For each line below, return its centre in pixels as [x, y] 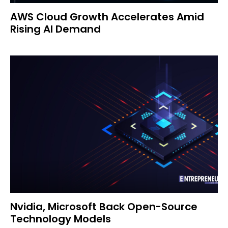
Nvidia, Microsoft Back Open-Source [104, 207]
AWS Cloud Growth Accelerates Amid [107, 17]
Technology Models [61, 219]
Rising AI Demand [55, 29]
